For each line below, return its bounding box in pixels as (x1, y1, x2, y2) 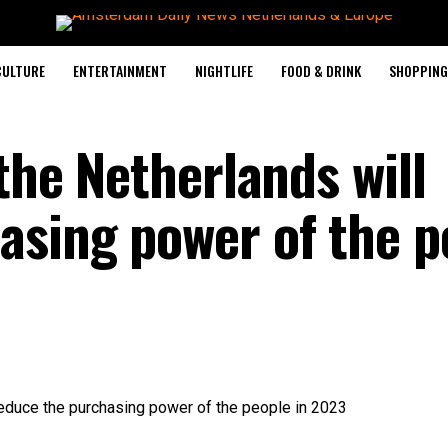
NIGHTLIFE (195, 60, 253, 81)
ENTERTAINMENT (73, 60, 167, 81)
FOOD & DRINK (281, 60, 361, 81)
